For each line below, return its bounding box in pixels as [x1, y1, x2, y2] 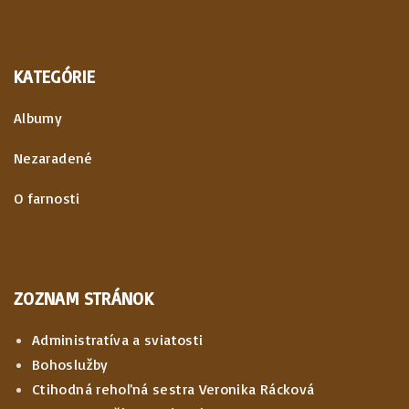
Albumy [14, 108, 63, 127]
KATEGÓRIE [14, 65, 96, 88]
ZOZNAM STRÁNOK [14, 287, 154, 309]
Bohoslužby [32, 355, 109, 373]
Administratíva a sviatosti [32, 330, 204, 349]
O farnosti [14, 188, 80, 207]
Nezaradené [14, 148, 93, 167]
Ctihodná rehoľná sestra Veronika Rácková [32, 380, 315, 398]
